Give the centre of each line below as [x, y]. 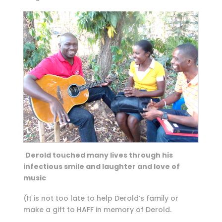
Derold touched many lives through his [99, 155]
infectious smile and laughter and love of [101, 166]
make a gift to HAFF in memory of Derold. [97, 209]
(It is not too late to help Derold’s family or [101, 198]
